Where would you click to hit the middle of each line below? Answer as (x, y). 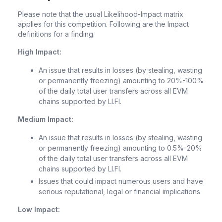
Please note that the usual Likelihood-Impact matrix (101, 14)
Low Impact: (39, 209)
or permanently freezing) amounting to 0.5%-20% (120, 148)
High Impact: (40, 52)
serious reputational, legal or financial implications (119, 191)
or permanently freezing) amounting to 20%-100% (121, 81)
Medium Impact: (46, 119)
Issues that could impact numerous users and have (121, 181)
